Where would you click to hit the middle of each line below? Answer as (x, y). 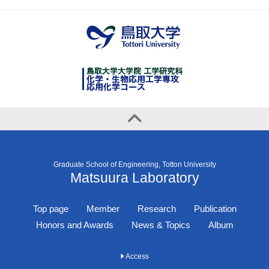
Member (103, 209)
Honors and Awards (74, 225)
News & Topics (161, 225)
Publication (215, 209)
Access (136, 256)
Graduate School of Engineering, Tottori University (134, 165)
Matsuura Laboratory (134, 178)
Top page (50, 209)
